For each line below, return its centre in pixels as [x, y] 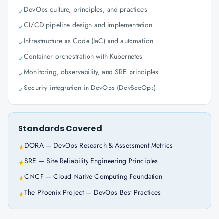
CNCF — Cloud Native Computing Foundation [94, 176]
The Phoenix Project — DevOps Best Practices [93, 192]
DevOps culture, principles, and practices [86, 9]
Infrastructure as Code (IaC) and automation [89, 41]
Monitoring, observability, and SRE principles [91, 72]
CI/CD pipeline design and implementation [88, 25]
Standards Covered [60, 128]
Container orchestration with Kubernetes [83, 56]
